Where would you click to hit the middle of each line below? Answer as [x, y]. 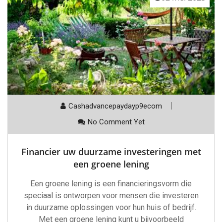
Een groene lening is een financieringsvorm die [111, 184]
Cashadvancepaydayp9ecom [115, 106]
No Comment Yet [116, 122]
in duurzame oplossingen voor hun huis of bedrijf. [111, 208]
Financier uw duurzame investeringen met [111, 152]
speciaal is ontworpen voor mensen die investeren [111, 196]
